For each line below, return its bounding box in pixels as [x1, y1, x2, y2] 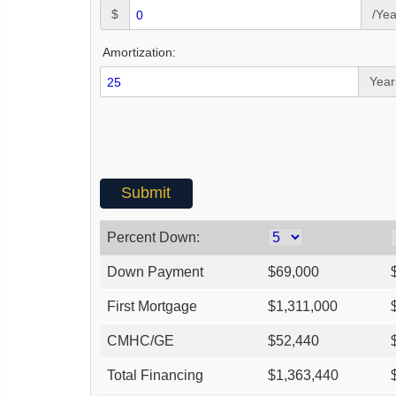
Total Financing [107, 367, 203, 383]
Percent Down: [107, 229, 200, 245]
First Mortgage [107, 298, 197, 314]
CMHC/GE [107, 332, 174, 348]
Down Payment [107, 263, 203, 279]
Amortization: [103, 45, 176, 60]
